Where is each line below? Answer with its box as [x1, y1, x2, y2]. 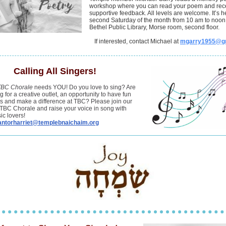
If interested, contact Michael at [94, 38, 180, 45]
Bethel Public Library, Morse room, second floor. [89, 24, 219, 31]
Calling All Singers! [14, 66, 96, 76]
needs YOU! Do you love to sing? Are [33, 84, 136, 91]
